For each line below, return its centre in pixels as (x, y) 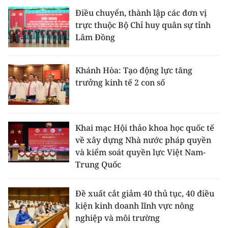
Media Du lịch (42, 26)
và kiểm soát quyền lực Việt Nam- (140, 152)
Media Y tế (36, 116)
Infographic (39, 206)
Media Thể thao (46, 71)
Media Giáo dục (46, 94)
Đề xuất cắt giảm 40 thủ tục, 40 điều (145, 193)
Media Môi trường (51, 161)
